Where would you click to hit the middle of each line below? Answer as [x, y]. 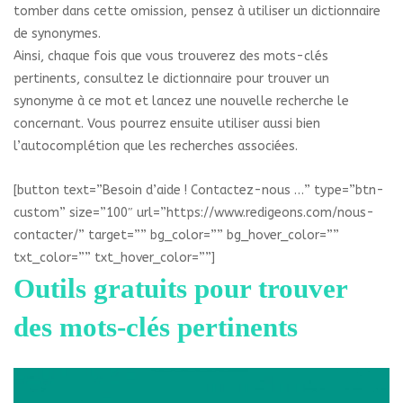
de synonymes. [57, 34]
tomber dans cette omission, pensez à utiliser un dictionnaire [197, 12]
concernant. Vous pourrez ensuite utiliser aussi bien [167, 124]
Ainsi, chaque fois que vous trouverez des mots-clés [171, 57]
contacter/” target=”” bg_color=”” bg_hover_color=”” [176, 236]
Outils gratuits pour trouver [180, 289]
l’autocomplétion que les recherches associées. [156, 147]
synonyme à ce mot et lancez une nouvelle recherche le [181, 102]
